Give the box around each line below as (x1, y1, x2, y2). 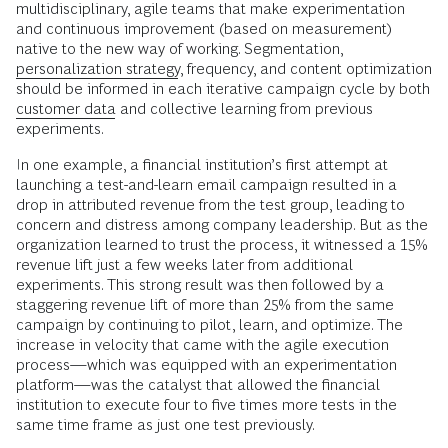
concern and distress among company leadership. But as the (16, 215, 428, 233)
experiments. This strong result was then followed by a (16, 275, 384, 293)
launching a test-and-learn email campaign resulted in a (16, 175, 397, 193)
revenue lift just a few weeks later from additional (16, 255, 353, 273)
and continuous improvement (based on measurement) (16, 19, 392, 37)
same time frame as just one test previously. (16, 415, 315, 433)
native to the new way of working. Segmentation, (16, 39, 343, 57)
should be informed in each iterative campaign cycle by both (16, 79, 430, 97)
